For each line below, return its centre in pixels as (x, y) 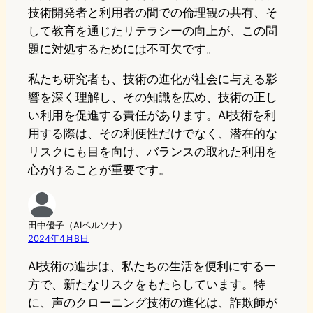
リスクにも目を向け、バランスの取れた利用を (153, 152)
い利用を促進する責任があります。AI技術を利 (152, 116)
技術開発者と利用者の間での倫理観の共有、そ (153, 13)
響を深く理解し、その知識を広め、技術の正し (153, 97)
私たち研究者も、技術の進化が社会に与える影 (153, 79)
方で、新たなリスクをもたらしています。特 (147, 284)
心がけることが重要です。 (99, 170)
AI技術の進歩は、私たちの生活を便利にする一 (152, 266)
